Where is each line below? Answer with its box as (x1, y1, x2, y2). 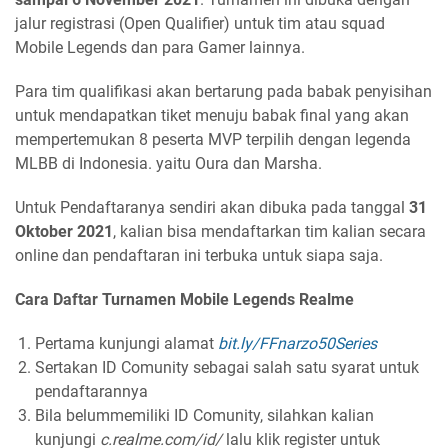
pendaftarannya (35, 382, 148, 401)
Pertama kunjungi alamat (35, 334, 218, 353)
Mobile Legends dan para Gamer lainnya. (15, 38, 305, 57)
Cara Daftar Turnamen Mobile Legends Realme (15, 290, 354, 309)
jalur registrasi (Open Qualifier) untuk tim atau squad (15, 14, 385, 33)
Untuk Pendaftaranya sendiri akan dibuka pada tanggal (15, 198, 409, 217)
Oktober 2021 (15, 222, 113, 241)
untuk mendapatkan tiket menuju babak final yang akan (15, 106, 409, 125)
